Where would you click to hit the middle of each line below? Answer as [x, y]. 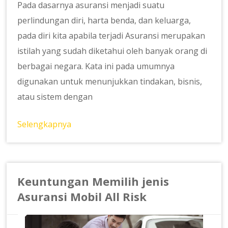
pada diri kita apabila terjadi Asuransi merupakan [111, 36]
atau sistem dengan [55, 97]
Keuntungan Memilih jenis [93, 181]
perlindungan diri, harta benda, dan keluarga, [104, 21]
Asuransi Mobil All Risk [82, 197]
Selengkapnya [45, 124]
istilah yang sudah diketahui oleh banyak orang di [112, 51]
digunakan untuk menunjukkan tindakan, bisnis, [110, 82]
